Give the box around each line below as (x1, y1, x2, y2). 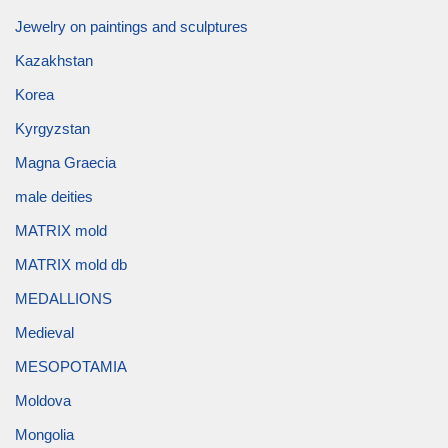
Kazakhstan (15, 51, 93, 69)
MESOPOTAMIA (15, 357, 127, 375)
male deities (15, 187, 93, 205)
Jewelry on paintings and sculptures (15, 17, 248, 35)
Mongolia (15, 425, 74, 443)
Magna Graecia (15, 153, 116, 171)
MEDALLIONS (15, 289, 112, 307)
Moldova (15, 391, 71, 409)
